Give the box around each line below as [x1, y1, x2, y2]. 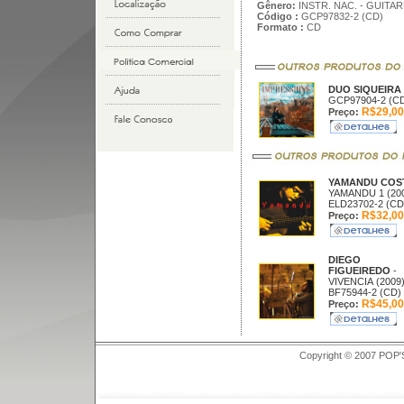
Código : [256, 11, 298, 22]
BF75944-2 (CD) [327, 287, 401, 298]
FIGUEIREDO [327, 265, 393, 276]
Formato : [256, 22, 304, 32]
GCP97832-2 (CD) [298, 11, 383, 22]
